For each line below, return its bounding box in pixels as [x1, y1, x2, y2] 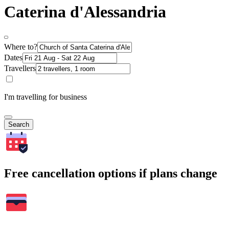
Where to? [4, 42, 37, 51]
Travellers [4, 63, 36, 73]
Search [8, 120, 29, 128]
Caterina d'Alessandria [4, 3, 166, 21]
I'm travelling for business [4, 92, 87, 101]
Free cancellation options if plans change [4, 166, 217, 180]
